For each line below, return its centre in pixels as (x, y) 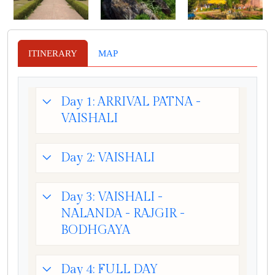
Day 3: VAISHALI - (112, 197)
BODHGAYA (95, 230)
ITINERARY (53, 53)
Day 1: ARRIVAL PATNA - (131, 102)
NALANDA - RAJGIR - (123, 213)
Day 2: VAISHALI (108, 157)
